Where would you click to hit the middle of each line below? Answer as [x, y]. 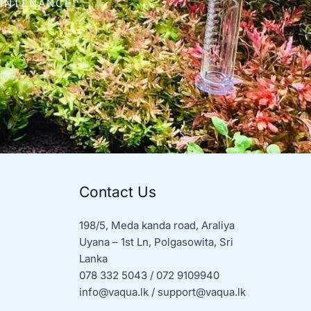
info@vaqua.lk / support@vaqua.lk [162, 292]
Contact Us [117, 192]
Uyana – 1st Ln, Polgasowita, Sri [156, 242]
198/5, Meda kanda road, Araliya [157, 226]
